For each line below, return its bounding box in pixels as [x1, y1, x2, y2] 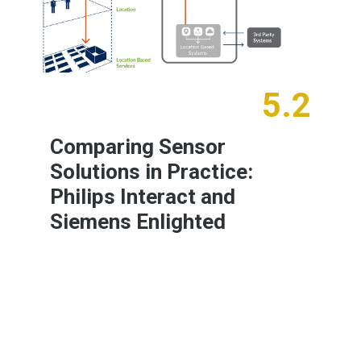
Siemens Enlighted [50, 209, 226, 234]
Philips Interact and [50, 184, 236, 209]
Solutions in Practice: [50, 159, 254, 184]
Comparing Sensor [50, 134, 226, 159]
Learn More [197, 273, 270, 289]
